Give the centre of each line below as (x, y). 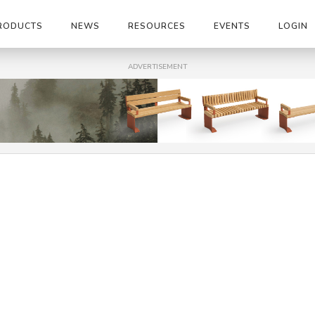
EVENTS (232, 26)
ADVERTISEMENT (157, 67)
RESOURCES (157, 26)
